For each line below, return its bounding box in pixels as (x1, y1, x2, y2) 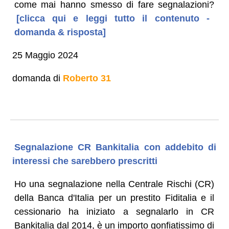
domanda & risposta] (14, 27, 106, 37)
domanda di (12, 73, 63, 83)
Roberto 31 (62, 73, 111, 83)
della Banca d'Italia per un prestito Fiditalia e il (14, 192, 215, 203)
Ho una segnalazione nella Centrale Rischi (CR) (14, 178, 215, 189)
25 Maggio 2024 (12, 50, 78, 60)
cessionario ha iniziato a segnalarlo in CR (14, 206, 215, 217)
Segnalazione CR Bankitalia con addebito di (14, 142, 217, 152)
